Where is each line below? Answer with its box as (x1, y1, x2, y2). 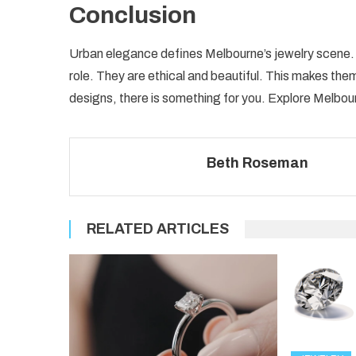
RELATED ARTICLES (87, 220, 229, 237)
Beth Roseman (207, 154, 309, 171)
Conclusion (69, 2, 196, 28)
